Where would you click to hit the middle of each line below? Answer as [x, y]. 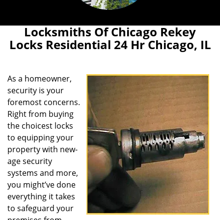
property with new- [42, 149]
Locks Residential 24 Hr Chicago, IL [110, 44]
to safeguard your [41, 208]
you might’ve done [41, 185]
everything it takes [41, 196]
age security [30, 161]
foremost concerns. [44, 102]
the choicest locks [40, 126]
